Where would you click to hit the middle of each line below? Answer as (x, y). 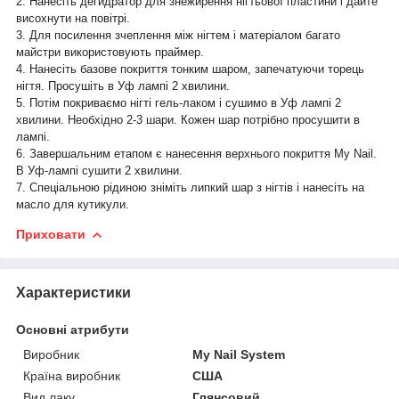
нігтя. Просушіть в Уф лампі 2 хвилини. (123, 85)
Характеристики (73, 292)
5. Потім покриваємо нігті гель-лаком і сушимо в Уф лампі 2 (179, 102)
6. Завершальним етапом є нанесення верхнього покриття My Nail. (196, 153)
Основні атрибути (73, 329)
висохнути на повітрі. (73, 18)
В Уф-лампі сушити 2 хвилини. (99, 170)
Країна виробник (72, 375)
